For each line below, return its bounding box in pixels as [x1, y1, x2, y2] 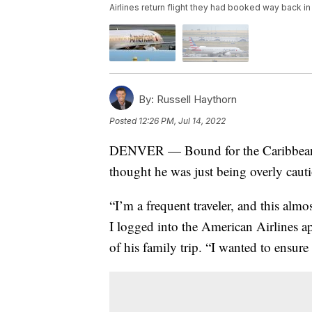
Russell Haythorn [154, 92, 237, 106]
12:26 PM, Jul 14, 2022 [139, 115, 226, 126]
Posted [109, 115, 139, 126]
